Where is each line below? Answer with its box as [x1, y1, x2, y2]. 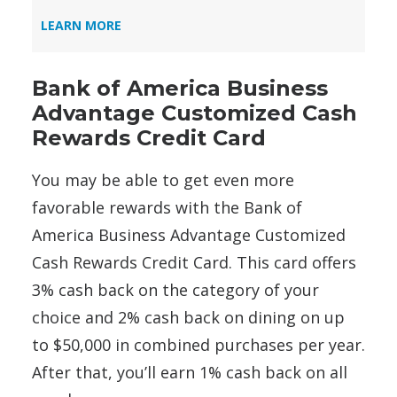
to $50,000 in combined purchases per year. [32, 334, 365, 356]
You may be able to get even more [32, 169, 294, 191]
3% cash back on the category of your [32, 279, 319, 301]
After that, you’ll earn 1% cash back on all [32, 362, 347, 384]
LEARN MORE [41, 17, 121, 35]
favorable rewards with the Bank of [32, 197, 302, 219]
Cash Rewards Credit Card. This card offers [32, 252, 356, 274]
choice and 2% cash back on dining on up [32, 307, 345, 329]
